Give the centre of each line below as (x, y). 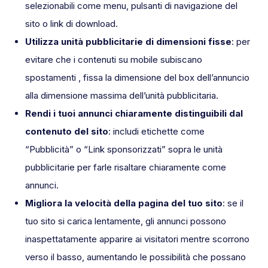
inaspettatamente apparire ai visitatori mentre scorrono (137, 239)
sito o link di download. (71, 24)
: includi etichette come (156, 132)
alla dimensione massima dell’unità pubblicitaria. (122, 96)
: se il (233, 203)
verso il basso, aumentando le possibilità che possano (135, 257)
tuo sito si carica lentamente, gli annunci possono (126, 221)
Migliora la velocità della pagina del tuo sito (124, 203)
